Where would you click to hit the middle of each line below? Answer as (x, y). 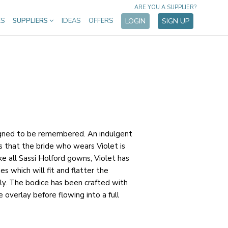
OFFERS (101, 21)
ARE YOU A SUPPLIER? (165, 7)
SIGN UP (176, 21)
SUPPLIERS (31, 21)
